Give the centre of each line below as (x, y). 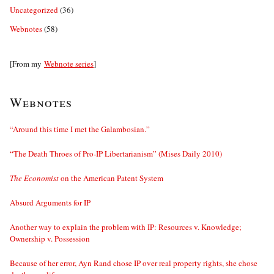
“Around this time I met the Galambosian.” (80, 129)
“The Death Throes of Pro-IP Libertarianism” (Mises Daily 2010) (116, 154)
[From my (27, 64)
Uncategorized (34, 10)
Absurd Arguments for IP (50, 203)
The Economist (34, 178)
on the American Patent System (111, 178)
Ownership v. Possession (50, 239)
